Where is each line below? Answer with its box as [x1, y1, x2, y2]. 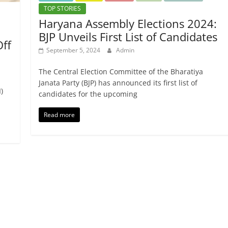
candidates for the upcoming [38, 89, 137, 99]
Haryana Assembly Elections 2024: [38, 15, 217, 31]
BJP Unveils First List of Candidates [38, 28, 217, 44]
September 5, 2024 [46, 45, 100, 54]
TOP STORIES [43, 4, 81, 13]
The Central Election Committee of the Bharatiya [38, 66, 203, 76]
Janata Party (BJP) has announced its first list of [38, 77, 197, 88]
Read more [43, 110, 75, 119]
